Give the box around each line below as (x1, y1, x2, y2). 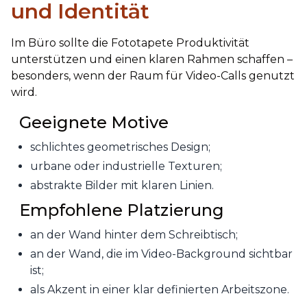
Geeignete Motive (19, 112, 169, 132)
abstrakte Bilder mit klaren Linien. (30, 179, 214, 192)
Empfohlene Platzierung (19, 200, 224, 220)
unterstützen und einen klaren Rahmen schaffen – (11, 53, 293, 66)
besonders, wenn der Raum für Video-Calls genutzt (11, 69, 295, 82)
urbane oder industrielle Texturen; (30, 160, 222, 173)
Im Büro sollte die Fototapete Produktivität (11, 36, 249, 49)
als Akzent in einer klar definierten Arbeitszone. (30, 283, 289, 296)
